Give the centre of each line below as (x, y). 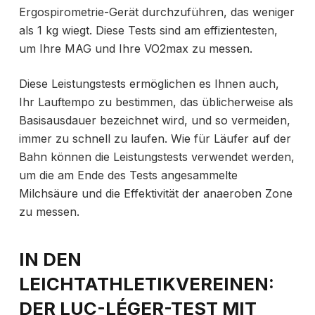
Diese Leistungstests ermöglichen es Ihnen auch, (149, 83)
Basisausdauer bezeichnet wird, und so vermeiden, (154, 120)
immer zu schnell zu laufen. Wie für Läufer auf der (155, 138)
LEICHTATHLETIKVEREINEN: (146, 283)
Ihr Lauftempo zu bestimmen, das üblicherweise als (156, 102)
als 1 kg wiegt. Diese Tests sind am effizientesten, (148, 30)
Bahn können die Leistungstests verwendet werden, (156, 156)
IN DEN (50, 259)
